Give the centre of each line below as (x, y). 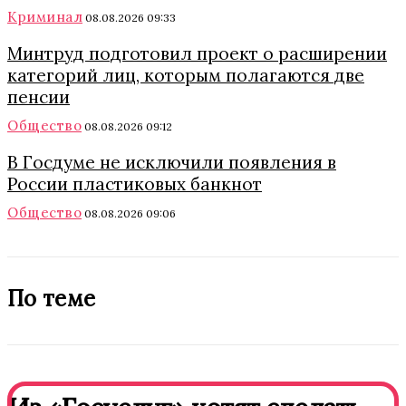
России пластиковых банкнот (135, 184)
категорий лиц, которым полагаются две (186, 75)
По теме (52, 298)
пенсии (39, 97)
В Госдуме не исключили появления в (172, 162)
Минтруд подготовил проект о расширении (197, 53)
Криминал (45, 16)
